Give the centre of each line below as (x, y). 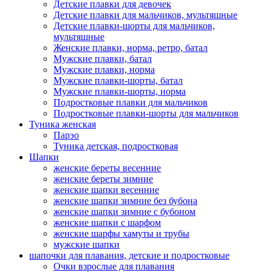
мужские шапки (87, 245)
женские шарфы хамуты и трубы (121, 234)
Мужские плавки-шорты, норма (120, 92)
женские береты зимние (103, 179)
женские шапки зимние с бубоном (124, 212)
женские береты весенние (107, 168)
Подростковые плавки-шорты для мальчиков (146, 114)
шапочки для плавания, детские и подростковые (129, 256)
